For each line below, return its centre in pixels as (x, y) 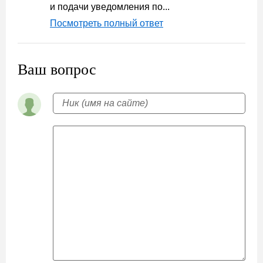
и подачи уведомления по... (110, 6)
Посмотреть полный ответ (107, 23)
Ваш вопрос (57, 69)
